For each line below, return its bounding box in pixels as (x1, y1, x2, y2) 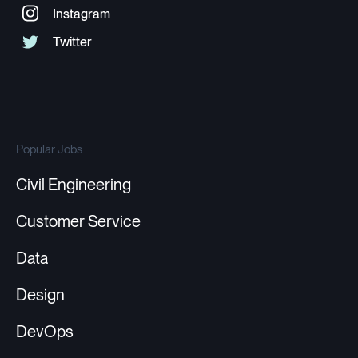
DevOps (16, 322, 74, 342)
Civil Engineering (16, 175, 131, 195)
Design (16, 285, 65, 305)
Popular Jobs (16, 141, 82, 157)
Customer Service (16, 212, 141, 232)
